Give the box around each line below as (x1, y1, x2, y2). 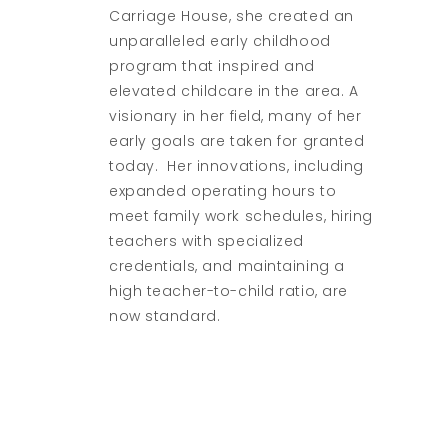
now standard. (109, 306, 221, 326)
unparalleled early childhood (109, 31, 331, 51)
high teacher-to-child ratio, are (109, 281, 348, 301)
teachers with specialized (109, 231, 304, 251)
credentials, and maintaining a (109, 256, 345, 276)
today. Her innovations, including (109, 156, 365, 176)
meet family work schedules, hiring (109, 206, 374, 226)
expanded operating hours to (109, 181, 337, 201)
